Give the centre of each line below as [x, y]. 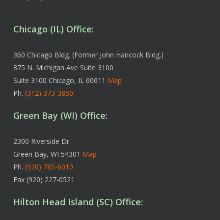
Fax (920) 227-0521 [44, 180]
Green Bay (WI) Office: [60, 116]
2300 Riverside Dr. [42, 141]
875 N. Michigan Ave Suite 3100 [63, 68]
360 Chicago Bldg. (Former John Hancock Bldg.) [88, 55]
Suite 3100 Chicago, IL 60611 [60, 81]
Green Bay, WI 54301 [48, 154]
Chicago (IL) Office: [53, 29]
